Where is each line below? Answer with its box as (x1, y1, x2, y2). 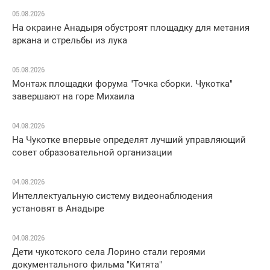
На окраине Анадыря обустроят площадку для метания (12, 22, 250, 34)
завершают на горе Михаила (12, 91, 134, 102)
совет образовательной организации (12, 147, 172, 159)
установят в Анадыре (12, 203, 104, 215)
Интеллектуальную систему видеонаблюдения (12, 190, 213, 202)
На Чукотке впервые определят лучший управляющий (12, 134, 246, 146)
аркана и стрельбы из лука (12, 35, 127, 46)
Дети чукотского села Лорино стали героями (12, 246, 206, 258)
